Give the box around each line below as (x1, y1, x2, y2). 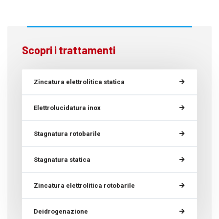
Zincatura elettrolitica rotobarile (34, 182, 135, 190)
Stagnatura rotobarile (34, 130, 101, 138)
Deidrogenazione (34, 208, 88, 216)
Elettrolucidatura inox (34, 104, 101, 112)
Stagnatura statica (34, 156, 90, 164)
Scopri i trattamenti (22, 44, 115, 57)
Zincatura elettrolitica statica (34, 78, 125, 86)
